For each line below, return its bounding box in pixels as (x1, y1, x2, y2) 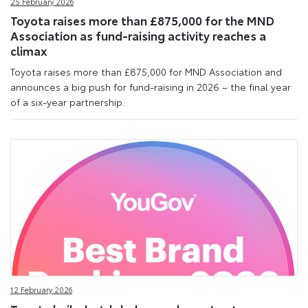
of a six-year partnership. (10, 94, 124, 109)
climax (10, 42, 47, 59)
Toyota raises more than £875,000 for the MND (10, 12, 274, 29)
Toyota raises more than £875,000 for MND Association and (10, 64, 282, 78)
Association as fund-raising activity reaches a (10, 27, 266, 44)
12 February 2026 (10, 284, 72, 296)
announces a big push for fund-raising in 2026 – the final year (10, 79, 291, 93)
